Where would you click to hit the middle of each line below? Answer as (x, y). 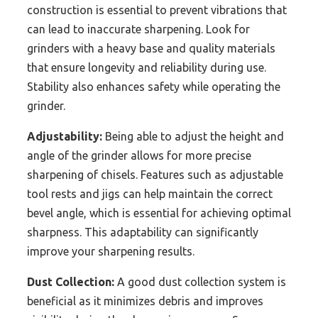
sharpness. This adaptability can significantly (143, 232)
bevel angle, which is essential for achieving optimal (159, 213)
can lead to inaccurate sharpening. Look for (138, 29)
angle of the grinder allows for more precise (139, 155)
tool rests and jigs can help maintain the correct (150, 193)
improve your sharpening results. (111, 251)
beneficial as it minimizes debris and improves (145, 301)
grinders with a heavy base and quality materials (151, 48)
